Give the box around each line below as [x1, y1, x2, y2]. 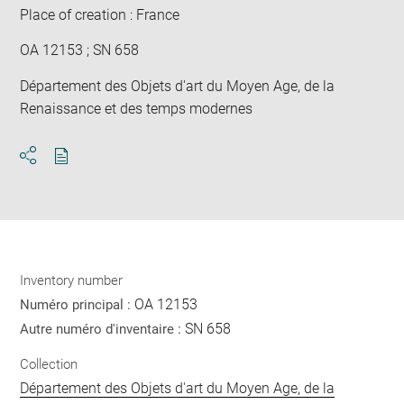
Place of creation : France [20, 5, 180, 23]
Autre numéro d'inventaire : [20, 320, 186, 337]
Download [60, 162, 126, 180]
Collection [20, 356, 78, 373]
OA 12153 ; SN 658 [20, 41, 140, 60]
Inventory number [20, 271, 124, 289]
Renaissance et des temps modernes [20, 99, 253, 117]
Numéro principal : [20, 296, 135, 313]
